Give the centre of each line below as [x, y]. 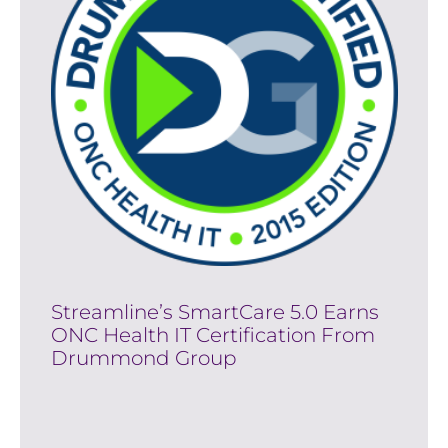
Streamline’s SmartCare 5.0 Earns [214, 312]
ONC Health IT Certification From [212, 335]
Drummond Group [143, 358]
